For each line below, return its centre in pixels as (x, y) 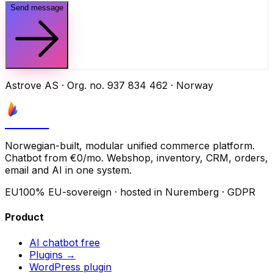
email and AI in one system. (68, 170)
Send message (37, 8)
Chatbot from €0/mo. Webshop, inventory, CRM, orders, (136, 158)
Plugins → (52, 254)
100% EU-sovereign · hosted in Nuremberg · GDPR (137, 192)
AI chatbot (55, 242)
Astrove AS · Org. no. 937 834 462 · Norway (109, 86)
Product (24, 217)
